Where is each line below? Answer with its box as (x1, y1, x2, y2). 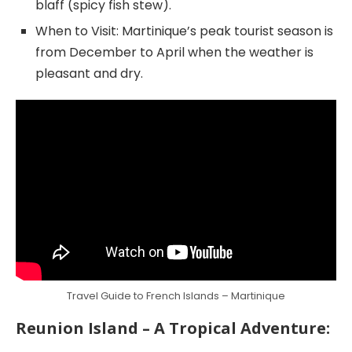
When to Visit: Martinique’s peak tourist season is (35, 21, 333, 40)
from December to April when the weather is (35, 42, 313, 61)
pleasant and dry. (35, 64, 143, 82)
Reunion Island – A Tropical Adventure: (16, 317, 330, 339)
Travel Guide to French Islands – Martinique (67, 288, 285, 303)
